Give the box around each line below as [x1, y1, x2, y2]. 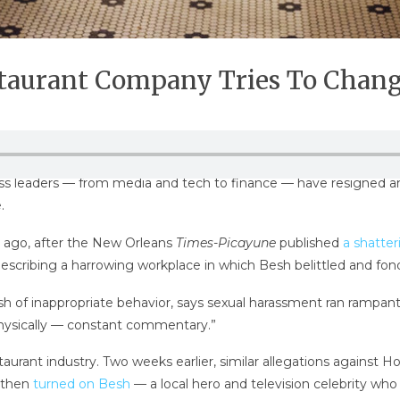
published [275, 234, 343, 251]
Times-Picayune [175, 234, 276, 251]
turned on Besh [32, 376, 130, 393]
